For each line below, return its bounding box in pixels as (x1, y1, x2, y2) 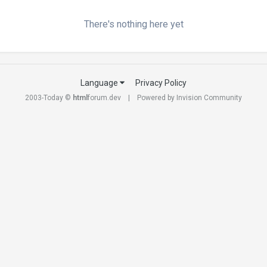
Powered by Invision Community (137, 93, 242, 102)
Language (80, 77, 120, 88)
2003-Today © (25, 93, 73, 102)
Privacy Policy (135, 77, 187, 88)
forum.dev (88, 93, 121, 102)
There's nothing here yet (83, 18, 184, 30)
